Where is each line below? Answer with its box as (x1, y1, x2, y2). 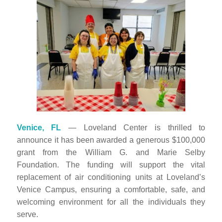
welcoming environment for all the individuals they (16, 197, 206, 206)
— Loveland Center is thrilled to (61, 123, 206, 132)
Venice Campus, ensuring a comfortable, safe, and (16, 185, 206, 194)
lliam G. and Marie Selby (94, 148, 206, 157)
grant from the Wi (16, 148, 95, 157)
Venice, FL (16, 123, 61, 132)
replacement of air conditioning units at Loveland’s (16, 172, 206, 181)
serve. (16, 210, 38, 219)
